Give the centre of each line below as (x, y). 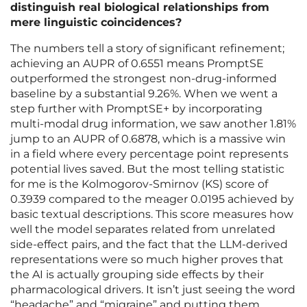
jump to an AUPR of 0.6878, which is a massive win (148, 139)
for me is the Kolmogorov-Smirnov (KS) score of (139, 184)
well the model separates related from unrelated (143, 230)
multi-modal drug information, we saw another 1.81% (153, 124)
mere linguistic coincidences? (96, 23)
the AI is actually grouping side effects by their (137, 275)
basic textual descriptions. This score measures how (152, 214)
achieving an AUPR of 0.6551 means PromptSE (137, 64)
